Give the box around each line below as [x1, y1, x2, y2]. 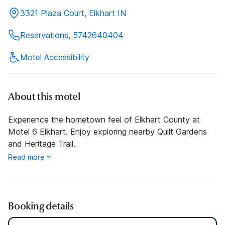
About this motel [8, 90, 80, 103]
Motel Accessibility [20, 52, 89, 62]
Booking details [8, 199, 74, 212]
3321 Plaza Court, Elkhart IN [20, 8, 126, 18]
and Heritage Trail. [8, 138, 75, 149]
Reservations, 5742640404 [20, 30, 124, 40]
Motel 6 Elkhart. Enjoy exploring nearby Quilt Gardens [8, 126, 207, 137]
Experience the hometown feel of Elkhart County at [8, 114, 200, 125]
